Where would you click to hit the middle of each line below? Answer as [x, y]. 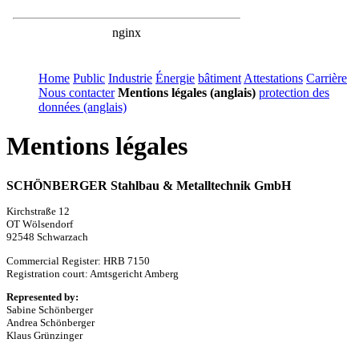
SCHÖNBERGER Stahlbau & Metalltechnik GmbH [149, 185]
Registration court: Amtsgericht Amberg [93, 273]
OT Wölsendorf [40, 224]
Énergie [175, 78]
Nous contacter [77, 93]
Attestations [273, 78]
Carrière [327, 78]
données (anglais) [83, 107]
